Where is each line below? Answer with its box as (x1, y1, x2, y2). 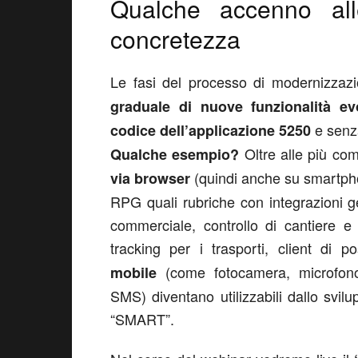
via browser (110, 168, 190, 189)
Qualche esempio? (110, 144, 240, 165)
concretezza (110, 22, 241, 56)
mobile (110, 262, 157, 283)
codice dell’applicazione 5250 (110, 120, 311, 141)
